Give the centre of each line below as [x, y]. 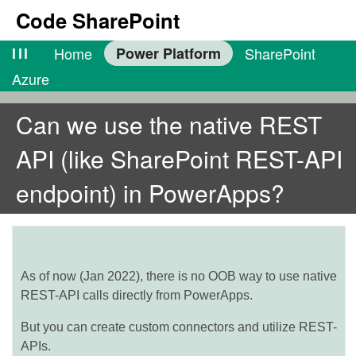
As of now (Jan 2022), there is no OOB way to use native [179, 276]
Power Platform [168, 53]
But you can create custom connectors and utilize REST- [179, 327]
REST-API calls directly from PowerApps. [137, 295]
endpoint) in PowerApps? [150, 193]
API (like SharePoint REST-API [179, 159]
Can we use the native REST [169, 124]
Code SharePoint [98, 20]
